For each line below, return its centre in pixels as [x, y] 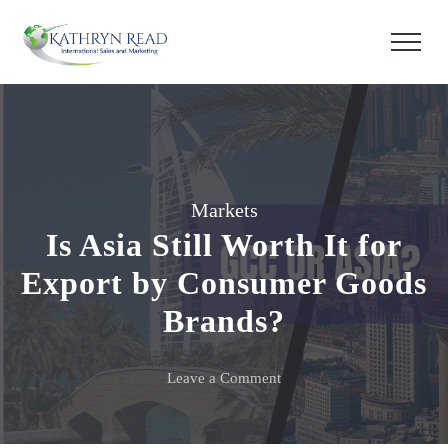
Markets [224, 209]
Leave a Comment [224, 377]
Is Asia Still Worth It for [224, 244]
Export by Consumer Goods [224, 282]
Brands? [224, 320]
